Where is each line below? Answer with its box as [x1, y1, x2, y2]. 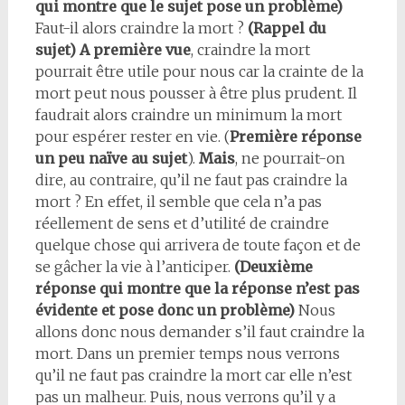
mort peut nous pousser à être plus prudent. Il [34, 83, 357, 102]
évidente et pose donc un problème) [34, 300, 295, 319]
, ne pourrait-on [234, 148, 345, 167]
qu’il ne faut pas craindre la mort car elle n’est [34, 365, 352, 384]
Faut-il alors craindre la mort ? [34, 18, 248, 37]
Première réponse [229, 127, 362, 146]
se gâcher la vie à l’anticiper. [34, 257, 234, 276]
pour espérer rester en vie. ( [34, 127, 230, 146]
